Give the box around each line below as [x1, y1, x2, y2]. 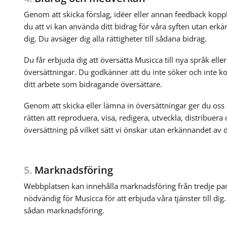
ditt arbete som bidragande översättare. [23, 79, 162, 89]
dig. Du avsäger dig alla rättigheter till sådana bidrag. [23, 33, 207, 44]
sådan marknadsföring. [23, 205, 104, 215]
